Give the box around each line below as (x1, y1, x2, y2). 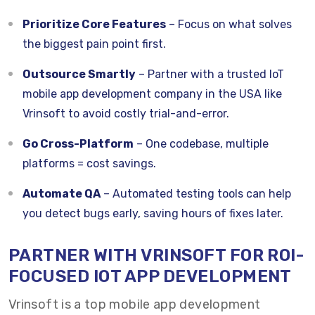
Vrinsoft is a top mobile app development (8, 297, 261, 312)
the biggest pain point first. (22, 37, 166, 51)
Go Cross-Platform (22, 137, 134, 150)
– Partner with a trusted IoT (136, 67, 284, 81)
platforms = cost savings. (22, 157, 156, 170)
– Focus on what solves (166, 18, 292, 31)
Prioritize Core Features (22, 18, 166, 31)
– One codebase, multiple (134, 137, 269, 150)
